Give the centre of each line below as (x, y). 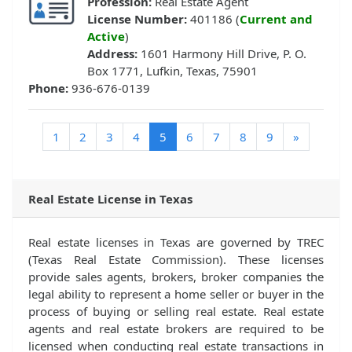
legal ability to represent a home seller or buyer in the (176, 294)
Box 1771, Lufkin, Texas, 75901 (172, 71)
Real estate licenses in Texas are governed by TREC (176, 242)
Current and (276, 19)
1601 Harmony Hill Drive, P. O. (224, 54)
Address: (114, 54)
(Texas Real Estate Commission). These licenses (176, 260)
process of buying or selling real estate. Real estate (176, 312)
